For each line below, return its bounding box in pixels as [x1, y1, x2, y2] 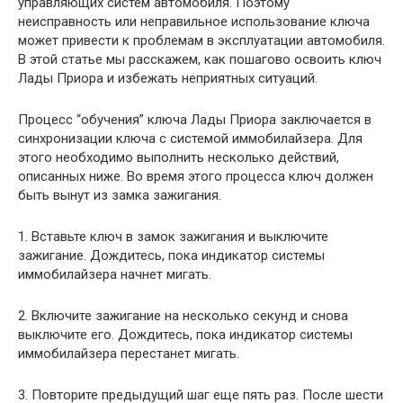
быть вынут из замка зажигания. [18, 187, 221, 203]
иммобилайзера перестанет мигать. [18, 345, 239, 362]
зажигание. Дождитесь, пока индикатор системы [18, 247, 325, 264]
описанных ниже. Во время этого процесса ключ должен [18, 168, 373, 184]
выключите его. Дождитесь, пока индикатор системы [18, 327, 353, 343]
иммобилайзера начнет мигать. [18, 266, 211, 282]
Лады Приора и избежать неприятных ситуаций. [18, 70, 318, 86]
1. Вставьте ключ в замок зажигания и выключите [18, 228, 328, 245]
